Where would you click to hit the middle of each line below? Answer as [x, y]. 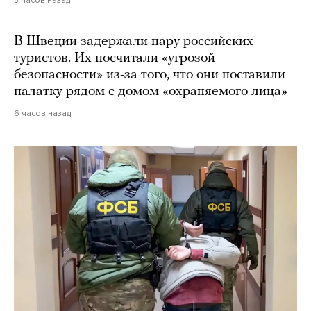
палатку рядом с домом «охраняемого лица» [151, 92]
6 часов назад [42, 114]
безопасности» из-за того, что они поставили [150, 75]
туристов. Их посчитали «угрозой [115, 59]
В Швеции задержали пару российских [134, 42]
